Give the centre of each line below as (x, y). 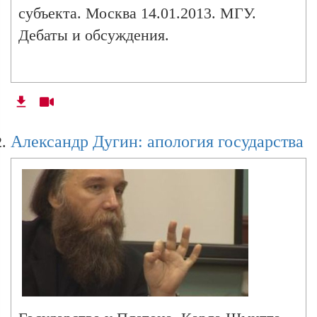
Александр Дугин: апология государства (157, 141)
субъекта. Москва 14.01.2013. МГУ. (137, 13)
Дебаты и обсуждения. (94, 35)
